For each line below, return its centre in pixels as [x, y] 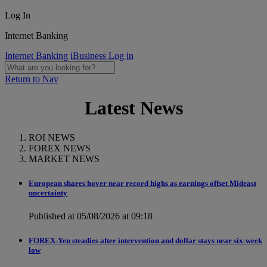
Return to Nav [32, 79]
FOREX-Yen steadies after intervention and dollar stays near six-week [145, 241]
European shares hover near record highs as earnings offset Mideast [142, 184]
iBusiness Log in [102, 56]
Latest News [133, 108]
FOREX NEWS [60, 148]
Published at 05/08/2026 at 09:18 [91, 216]
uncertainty [48, 193]
